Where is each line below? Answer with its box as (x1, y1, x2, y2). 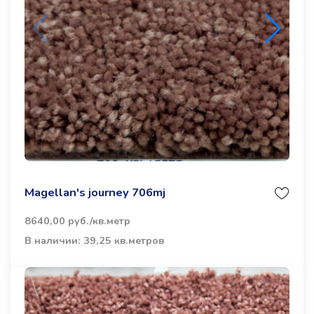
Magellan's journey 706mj (25, 184, 165, 200)
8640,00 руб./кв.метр (25, 214, 130, 228)
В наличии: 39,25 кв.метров (25, 233, 164, 247)
